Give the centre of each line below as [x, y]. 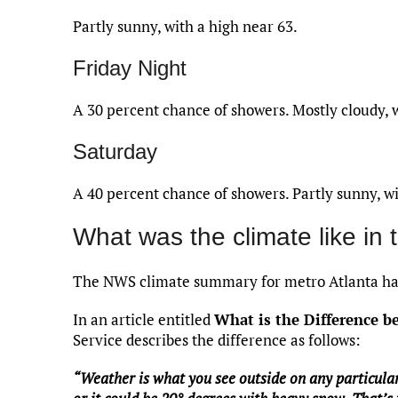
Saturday [115, 151]
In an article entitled [143, 319]
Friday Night [130, 68]
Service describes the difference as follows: [217, 339]
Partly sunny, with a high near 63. [185, 26]
